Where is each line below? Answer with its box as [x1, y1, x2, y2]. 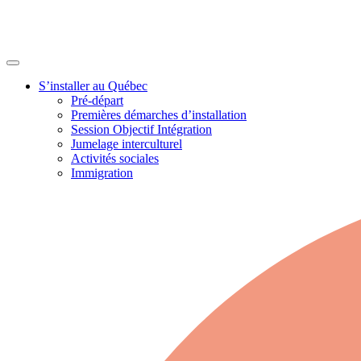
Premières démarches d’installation [71, 107, 247, 122]
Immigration [71, 165, 133, 180]
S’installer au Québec [39, 78, 147, 93]
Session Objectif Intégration [71, 122, 212, 136]
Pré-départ [71, 93, 123, 107]
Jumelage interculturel [71, 136, 182, 151]
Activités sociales [71, 151, 159, 165]
